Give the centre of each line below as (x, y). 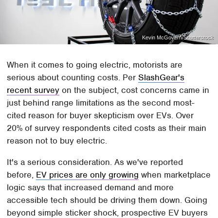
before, (22, 174)
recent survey (33, 90)
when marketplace (175, 174)
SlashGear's (162, 77)
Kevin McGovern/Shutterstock (178, 37)
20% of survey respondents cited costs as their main (107, 128)
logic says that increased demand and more (91, 187)
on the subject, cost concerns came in (135, 90)
